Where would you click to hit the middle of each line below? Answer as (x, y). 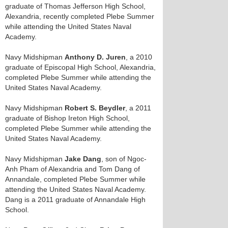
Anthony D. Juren (95, 57)
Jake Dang (83, 159)
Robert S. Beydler (95, 108)
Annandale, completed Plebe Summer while (75, 179)
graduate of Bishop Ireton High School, (67, 118)
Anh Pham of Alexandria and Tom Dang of (73, 169)
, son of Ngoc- (124, 159)
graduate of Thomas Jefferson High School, (75, 6)
